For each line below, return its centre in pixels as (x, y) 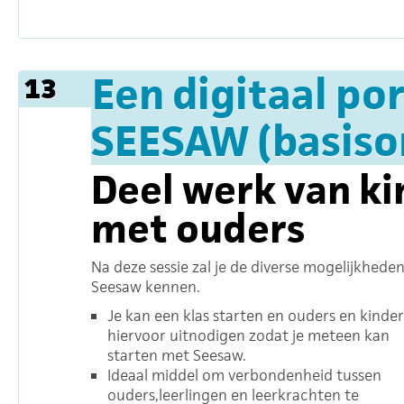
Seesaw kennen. (146, 287)
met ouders (198, 229)
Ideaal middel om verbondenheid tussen (244, 375)
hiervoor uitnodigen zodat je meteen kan (248, 335)
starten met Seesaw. (177, 355)
